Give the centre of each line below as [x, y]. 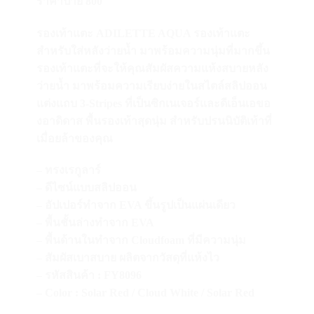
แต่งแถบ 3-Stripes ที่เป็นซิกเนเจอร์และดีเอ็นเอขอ [153, 103]
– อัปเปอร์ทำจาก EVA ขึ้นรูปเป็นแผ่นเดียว [136, 205]
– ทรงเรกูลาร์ [68, 170]
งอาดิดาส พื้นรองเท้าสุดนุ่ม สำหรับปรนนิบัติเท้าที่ [154, 121]
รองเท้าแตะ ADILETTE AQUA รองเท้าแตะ [143, 33]
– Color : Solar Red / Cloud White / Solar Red [145, 293]
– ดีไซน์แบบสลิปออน [86, 188]
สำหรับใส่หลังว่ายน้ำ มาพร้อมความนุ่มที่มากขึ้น [153, 50]
